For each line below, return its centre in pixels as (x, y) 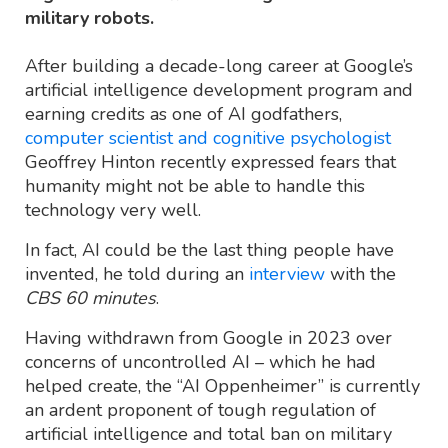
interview (287, 273)
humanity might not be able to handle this (195, 185)
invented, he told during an (137, 273)
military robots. (89, 17)
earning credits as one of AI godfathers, (183, 113)
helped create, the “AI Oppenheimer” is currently (222, 385)
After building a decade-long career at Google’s (219, 65)
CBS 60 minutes (90, 297)
